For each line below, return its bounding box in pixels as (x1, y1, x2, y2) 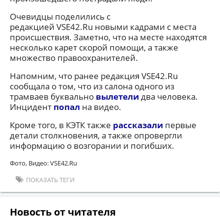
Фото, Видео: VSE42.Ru (10, 158, 77, 167)
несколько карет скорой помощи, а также (10, 41, 178, 53)
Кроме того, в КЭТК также (10, 119, 113, 131)
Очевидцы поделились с (10, 10, 110, 22)
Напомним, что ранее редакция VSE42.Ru (10, 70, 178, 82)
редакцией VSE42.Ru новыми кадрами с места (10, 21, 196, 32)
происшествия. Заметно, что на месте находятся (10, 31, 207, 43)
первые (163, 119, 196, 131)
